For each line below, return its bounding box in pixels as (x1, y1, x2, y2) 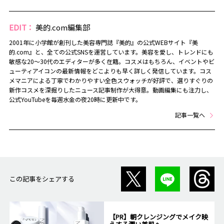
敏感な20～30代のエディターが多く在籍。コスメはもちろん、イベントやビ (8, 56, 214, 65)
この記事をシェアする (9, 173, 74, 183)
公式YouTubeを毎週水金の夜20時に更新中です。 (8, 94, 141, 103)
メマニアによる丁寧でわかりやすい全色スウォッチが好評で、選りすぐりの (8, 75, 213, 84)
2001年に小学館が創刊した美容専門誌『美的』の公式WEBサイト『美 (8, 37, 198, 46)
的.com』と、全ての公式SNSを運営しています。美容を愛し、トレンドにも (8, 47, 213, 56)
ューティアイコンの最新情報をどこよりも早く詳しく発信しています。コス (8, 66, 211, 75)
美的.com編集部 (35, 21, 90, 32)
